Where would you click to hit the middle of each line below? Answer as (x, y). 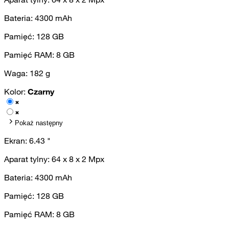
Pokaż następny (39, 123)
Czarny (41, 91)
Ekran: (17, 140)
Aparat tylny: (28, 159)
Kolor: (16, 91)
